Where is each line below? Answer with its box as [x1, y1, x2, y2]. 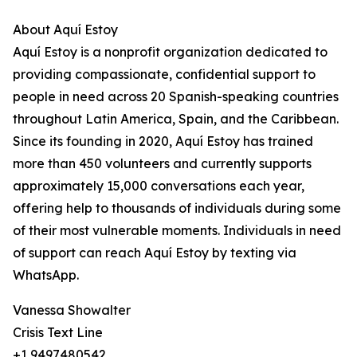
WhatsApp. [13, 267, 79, 284]
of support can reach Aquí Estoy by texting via [13, 245, 296, 261]
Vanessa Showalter [13, 302, 131, 319]
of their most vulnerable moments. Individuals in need [13, 222, 341, 239]
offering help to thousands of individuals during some [13, 200, 341, 217]
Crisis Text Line [13, 324, 103, 341]
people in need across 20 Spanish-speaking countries [13, 88, 339, 105]
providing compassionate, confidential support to [13, 66, 316, 83]
